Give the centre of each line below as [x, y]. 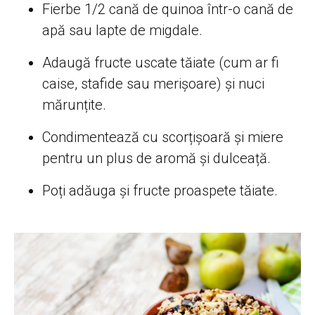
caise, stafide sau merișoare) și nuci [153, 84]
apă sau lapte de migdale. [122, 31]
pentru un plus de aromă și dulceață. [156, 159]
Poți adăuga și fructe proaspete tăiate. [160, 191]
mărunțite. [74, 105]
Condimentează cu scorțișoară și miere [163, 137]
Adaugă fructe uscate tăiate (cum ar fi [161, 63]
